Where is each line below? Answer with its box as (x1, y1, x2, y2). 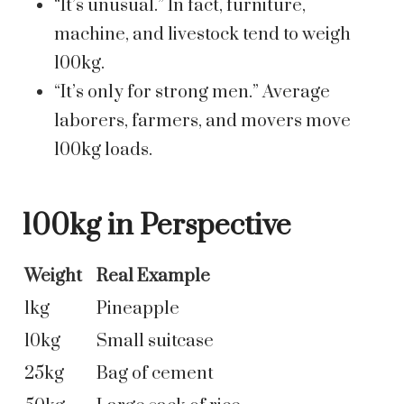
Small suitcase (96, 330, 214, 353)
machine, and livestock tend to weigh (54, 23, 351, 47)
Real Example (96, 265, 210, 289)
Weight (24, 265, 82, 289)
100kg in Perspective (22, 207, 291, 245)
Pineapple (96, 298, 179, 321)
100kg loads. (54, 139, 152, 162)
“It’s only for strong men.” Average (54, 81, 330, 105)
